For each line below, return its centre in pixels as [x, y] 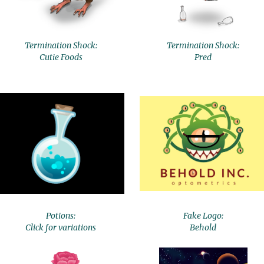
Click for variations [61, 227]
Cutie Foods [61, 57]
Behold [203, 227]
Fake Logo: [203, 216]
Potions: [61, 216]
